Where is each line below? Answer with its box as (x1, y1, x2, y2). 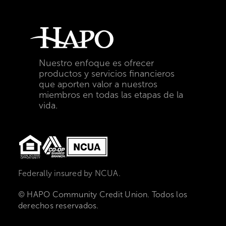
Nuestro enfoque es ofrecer (39, 58, 154, 68)
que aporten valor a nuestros (39, 79, 157, 89)
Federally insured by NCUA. (18, 168, 121, 178)
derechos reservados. (18, 201, 99, 210)
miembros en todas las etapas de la (39, 89, 183, 100)
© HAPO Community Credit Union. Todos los (18, 190, 187, 199)
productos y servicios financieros (39, 68, 175, 79)
